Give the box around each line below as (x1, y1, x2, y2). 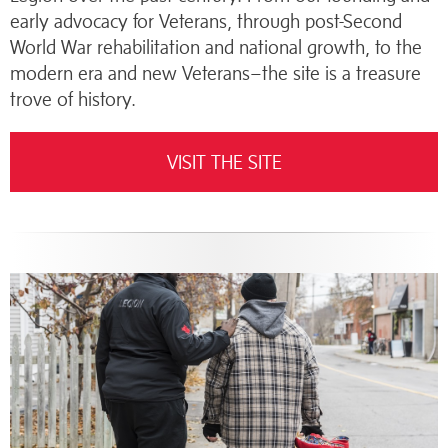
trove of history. (10, 88, 136, 110)
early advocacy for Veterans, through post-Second (10, 10, 402, 32)
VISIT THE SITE (166, 151, 282, 173)
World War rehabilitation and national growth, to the (10, 36, 422, 58)
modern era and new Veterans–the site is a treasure (10, 62, 421, 84)
